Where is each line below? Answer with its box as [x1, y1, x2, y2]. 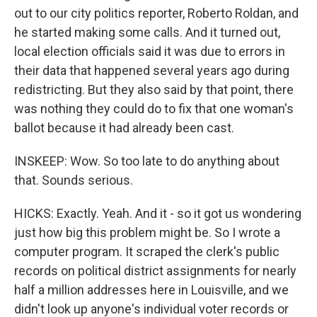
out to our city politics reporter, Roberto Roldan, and [14, 6, 299, 21]
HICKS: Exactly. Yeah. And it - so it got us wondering [14, 206, 301, 221]
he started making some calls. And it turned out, [14, 25, 280, 40]
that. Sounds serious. [14, 173, 133, 188]
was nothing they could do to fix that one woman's [14, 101, 294, 116]
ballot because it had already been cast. [14, 120, 234, 135]
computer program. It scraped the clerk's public [14, 244, 279, 259]
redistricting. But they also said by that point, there [14, 82, 294, 97]
